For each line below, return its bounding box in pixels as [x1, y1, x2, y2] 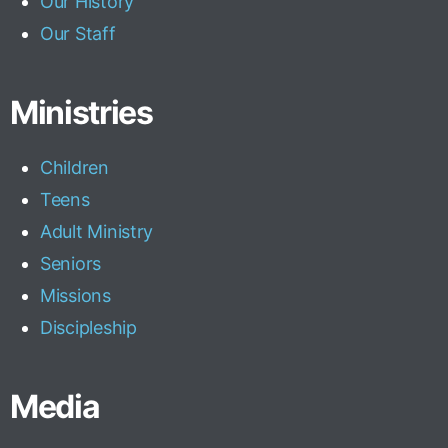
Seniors [40, 253, 102, 274]
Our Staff [40, 23, 116, 44]
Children [40, 157, 109, 178]
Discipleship [40, 317, 137, 338]
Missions [40, 285, 111, 306]
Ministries [10, 93, 153, 132]
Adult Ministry [40, 221, 154, 242]
